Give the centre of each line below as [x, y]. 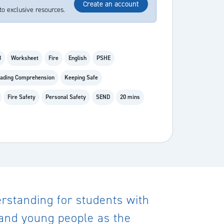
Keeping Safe [81, 77]
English [77, 58]
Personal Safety [66, 97]
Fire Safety [21, 97]
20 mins [130, 97]
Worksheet [25, 58]
